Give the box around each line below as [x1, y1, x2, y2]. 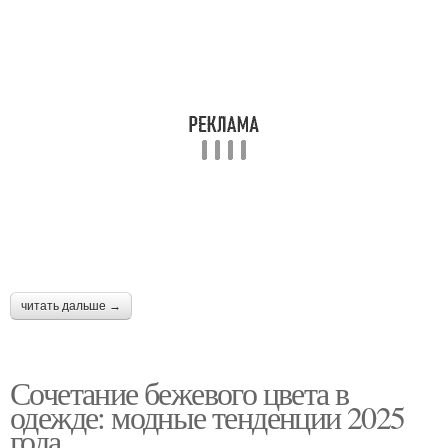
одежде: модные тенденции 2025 [10, 395, 405, 438]
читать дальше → [21, 299, 121, 313]
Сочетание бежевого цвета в [10, 371, 349, 414]
